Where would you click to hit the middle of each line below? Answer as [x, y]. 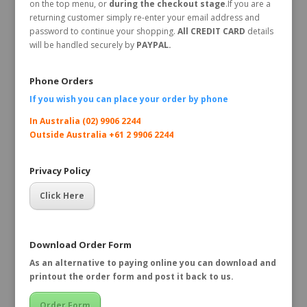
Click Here [62, 196]
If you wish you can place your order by [115, 99]
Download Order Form [80, 244]
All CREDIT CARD [211, 31]
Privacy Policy [60, 171]
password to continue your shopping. [102, 31]
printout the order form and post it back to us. [131, 276]
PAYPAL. [152, 45]
